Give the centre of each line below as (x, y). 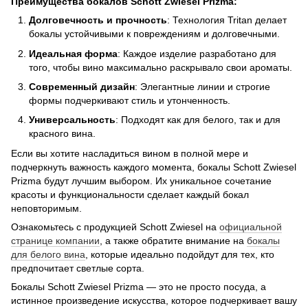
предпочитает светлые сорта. (78, 268)
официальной (251, 227)
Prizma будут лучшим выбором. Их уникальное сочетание (141, 180)
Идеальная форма (73, 53)
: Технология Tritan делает (227, 20)
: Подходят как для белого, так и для (198, 120)
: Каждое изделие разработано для (197, 53)
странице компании (55, 240)
